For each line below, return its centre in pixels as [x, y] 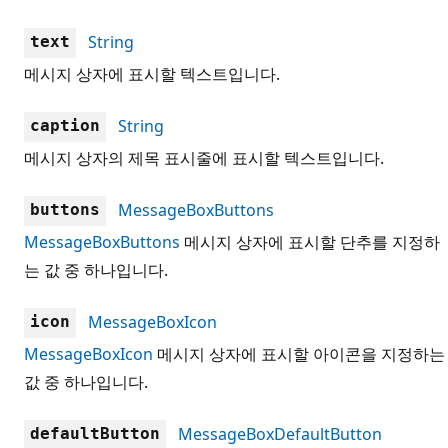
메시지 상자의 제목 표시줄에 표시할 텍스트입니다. [204, 157]
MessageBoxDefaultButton [280, 433]
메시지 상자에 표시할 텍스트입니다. [152, 73]
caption [65, 125]
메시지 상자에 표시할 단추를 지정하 [310, 241]
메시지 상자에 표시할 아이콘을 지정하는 [299, 353]
